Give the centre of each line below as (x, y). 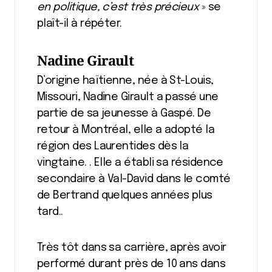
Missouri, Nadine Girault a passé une (128, 97)
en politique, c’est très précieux (119, 7)
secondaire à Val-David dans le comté (134, 179)
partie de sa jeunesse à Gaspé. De (124, 113)
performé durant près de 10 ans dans (131, 264)
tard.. (50, 212)
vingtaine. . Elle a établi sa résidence (130, 162)
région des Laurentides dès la (113, 146)
